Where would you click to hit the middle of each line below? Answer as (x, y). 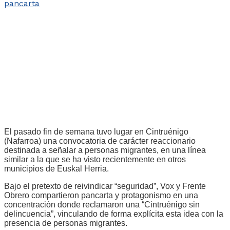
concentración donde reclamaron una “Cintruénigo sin (102, 204)
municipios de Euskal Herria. (56, 168)
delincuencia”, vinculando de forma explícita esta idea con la (114, 214)
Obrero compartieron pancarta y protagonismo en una (101, 195)
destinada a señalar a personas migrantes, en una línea (105, 150)
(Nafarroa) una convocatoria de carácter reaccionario (100, 141)
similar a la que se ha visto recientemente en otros (95, 159)
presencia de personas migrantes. (66, 223)
